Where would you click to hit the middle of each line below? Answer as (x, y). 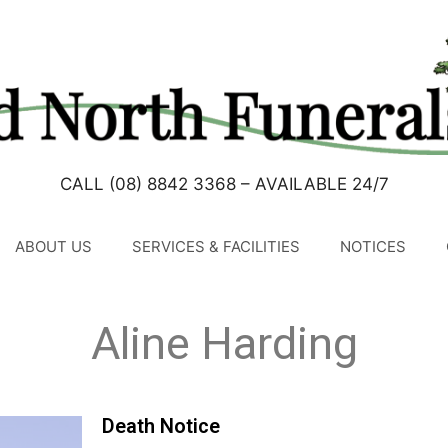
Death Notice (160, 425)
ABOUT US (53, 246)
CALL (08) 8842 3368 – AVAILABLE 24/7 (224, 183)
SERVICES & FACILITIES (215, 246)
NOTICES (372, 246)
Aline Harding (224, 343)
